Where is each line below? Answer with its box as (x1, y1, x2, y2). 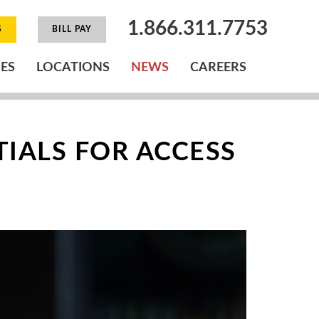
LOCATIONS (36, 61, 110, 74)
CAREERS (190, 61, 246, 74)
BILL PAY (52, 24, 92, 33)
